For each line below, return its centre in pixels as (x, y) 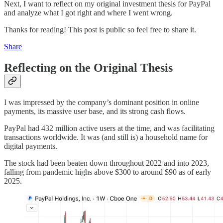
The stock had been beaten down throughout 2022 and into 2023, (107, 163)
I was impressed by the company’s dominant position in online (102, 103)
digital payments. (31, 146)
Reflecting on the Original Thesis (88, 68)
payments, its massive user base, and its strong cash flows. (95, 111)
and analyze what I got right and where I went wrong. (88, 13)
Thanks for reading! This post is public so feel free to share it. (100, 30)
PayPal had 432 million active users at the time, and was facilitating (109, 128)
